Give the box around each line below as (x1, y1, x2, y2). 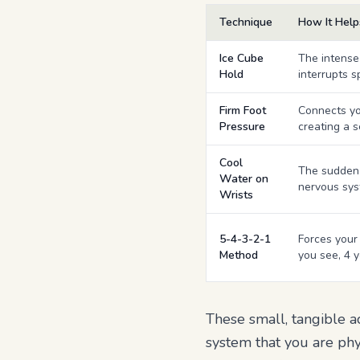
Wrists (219, 187, 253, 202)
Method (219, 247, 258, 263)
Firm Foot (219, 103, 266, 118)
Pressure (219, 119, 265, 134)
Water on (219, 171, 268, 186)
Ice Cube (219, 51, 264, 66)
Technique (219, 14, 272, 30)
